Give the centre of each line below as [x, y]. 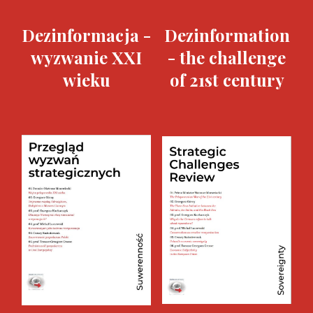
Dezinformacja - [86, 35]
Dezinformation [227, 35]
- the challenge [227, 57]
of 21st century [227, 80]
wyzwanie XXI [86, 57]
